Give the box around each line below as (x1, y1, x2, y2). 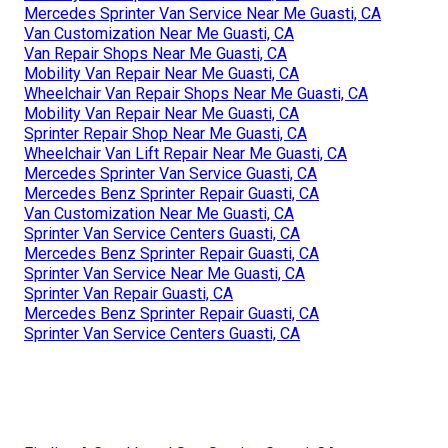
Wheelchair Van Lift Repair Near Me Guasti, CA (24, 144, 347, 164)
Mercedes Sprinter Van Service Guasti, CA (24, 164, 317, 184)
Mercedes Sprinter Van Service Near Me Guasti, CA (24, 4, 381, 24)
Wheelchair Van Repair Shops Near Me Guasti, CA (24, 84, 368, 104)
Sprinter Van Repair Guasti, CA (24, 284, 233, 304)
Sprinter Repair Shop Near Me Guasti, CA (24, 124, 307, 144)
